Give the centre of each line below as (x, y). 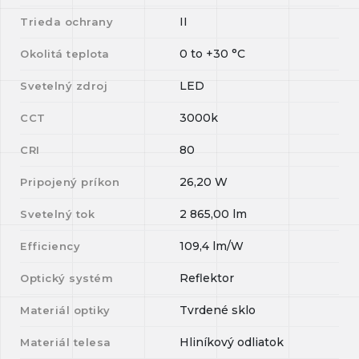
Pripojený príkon (70, 182)
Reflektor (207, 278)
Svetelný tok (58, 214)
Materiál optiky (65, 310)
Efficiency (50, 246)
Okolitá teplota (65, 54)
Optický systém (67, 278)
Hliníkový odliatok (232, 342)
